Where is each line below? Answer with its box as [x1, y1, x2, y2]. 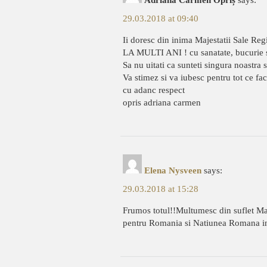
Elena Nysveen [144, 166, 201, 175]
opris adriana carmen [123, 98, 201, 107]
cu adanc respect [123, 85, 185, 95]
